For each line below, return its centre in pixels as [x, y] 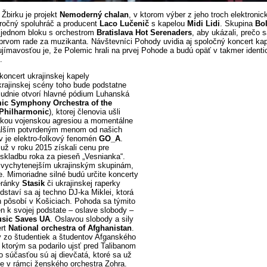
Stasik [33, 184]
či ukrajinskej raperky [83, 184]
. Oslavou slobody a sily [92, 219]
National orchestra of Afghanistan [70, 228]
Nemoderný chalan [94, 14]
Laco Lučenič [124, 23]
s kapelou [168, 23]
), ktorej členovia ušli [85, 112]
